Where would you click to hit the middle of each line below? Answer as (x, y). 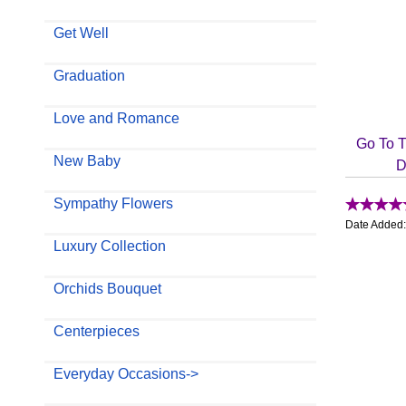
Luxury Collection (109, 246)
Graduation (89, 75)
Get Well (81, 33)
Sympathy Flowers (113, 203)
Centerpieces (96, 331)
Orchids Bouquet (107, 288)
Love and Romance (116, 118)
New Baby (87, 160)
